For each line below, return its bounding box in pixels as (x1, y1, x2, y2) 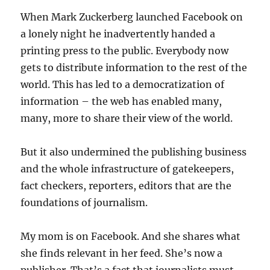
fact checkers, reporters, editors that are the (20, 180, 232, 192)
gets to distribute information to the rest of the (20, 61, 248, 74)
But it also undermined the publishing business (20, 146, 247, 158)
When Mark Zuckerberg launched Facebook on (20, 11, 243, 23)
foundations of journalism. (20, 196, 148, 209)
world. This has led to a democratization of (20, 78, 225, 90)
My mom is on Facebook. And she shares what (20, 230, 241, 242)
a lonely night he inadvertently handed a (20, 28, 216, 40)
